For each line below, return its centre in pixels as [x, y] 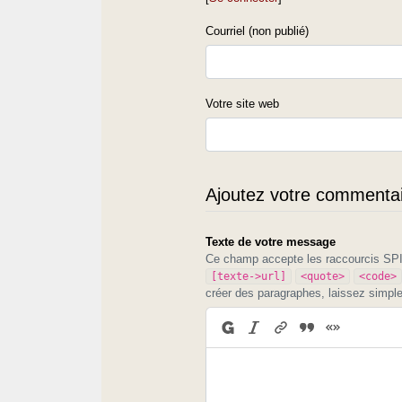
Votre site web [243, 103]
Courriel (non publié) [258, 31]
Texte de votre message [271, 241]
